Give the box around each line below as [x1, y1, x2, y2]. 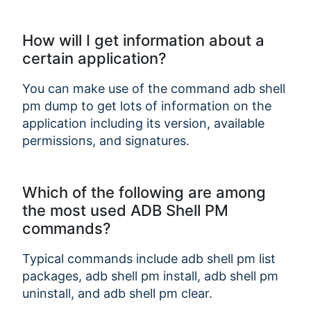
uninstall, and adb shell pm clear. [22, 285, 212, 301]
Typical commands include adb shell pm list [22, 251, 276, 266]
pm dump [22, 98, 81, 113]
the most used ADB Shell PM [22, 201, 228, 219]
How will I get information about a [22, 31, 264, 49]
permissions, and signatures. [22, 133, 190, 148]
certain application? [22, 49, 167, 67]
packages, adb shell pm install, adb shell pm [22, 268, 278, 283]
